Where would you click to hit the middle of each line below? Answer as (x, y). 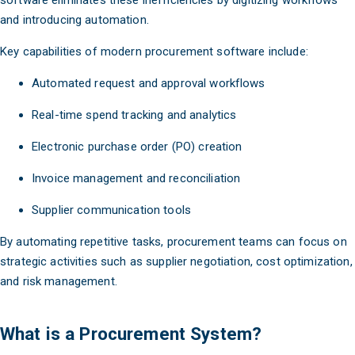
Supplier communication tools (111, 210)
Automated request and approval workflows (149, 84)
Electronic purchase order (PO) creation (137, 147)
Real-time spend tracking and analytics (134, 115)
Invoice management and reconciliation (136, 179)
